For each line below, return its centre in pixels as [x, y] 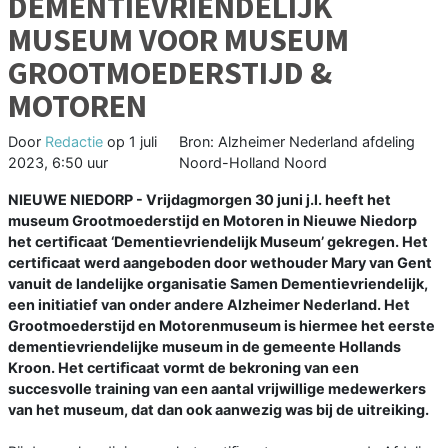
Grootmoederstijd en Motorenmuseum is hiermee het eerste [221, 326]
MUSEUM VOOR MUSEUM [178, 40]
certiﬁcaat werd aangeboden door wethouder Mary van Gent [220, 263]
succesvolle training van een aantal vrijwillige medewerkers [217, 389]
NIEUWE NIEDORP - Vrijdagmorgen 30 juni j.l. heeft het [199, 200]
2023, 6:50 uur [58, 163]
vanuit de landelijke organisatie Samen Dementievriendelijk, [218, 284]
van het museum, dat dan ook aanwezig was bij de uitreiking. [218, 410]
